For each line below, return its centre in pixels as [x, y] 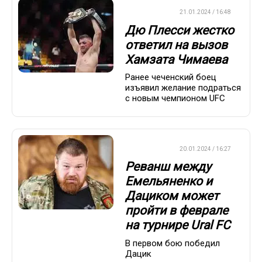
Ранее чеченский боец [171, 77]
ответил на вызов [176, 45]
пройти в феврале [177, 211]
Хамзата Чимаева [176, 59]
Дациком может [172, 196]
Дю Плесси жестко [180, 30]
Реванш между [168, 167]
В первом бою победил [173, 243]
